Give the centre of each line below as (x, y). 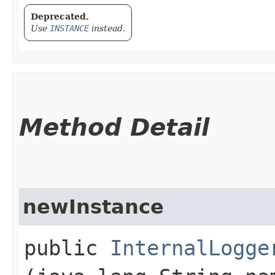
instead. (107, 28)
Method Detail (114, 127)
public (67, 248)
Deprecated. (60, 16)
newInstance (93, 207)
